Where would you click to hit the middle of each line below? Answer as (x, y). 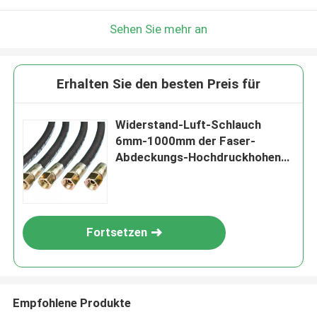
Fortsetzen (117, 232)
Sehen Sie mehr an (158, 29)
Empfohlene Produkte (71, 302)
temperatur (147, 174)
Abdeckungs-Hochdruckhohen (198, 157)
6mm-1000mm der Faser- (186, 141)
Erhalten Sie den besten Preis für (158, 84)
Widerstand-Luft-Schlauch (189, 125)
